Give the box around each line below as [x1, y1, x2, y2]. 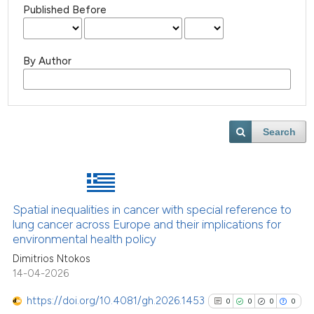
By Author [23, 55, 72, 67]
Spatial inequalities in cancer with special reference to [13, 202, 292, 217]
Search [263, 126, 296, 138]
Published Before [23, 4, 107, 17]
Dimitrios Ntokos [13, 252, 91, 266]
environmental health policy [13, 231, 157, 246]
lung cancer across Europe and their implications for [13, 217, 282, 231]
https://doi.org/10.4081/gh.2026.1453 [27, 294, 205, 307]
